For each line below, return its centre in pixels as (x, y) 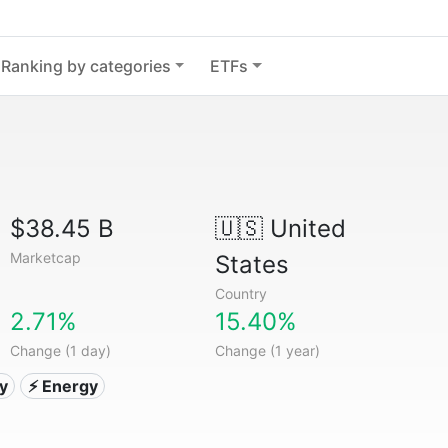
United (304, 228)
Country (240, 293)
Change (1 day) (61, 350)
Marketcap (46, 257)
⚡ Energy (62, 386)
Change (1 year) (267, 350)
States (251, 264)
